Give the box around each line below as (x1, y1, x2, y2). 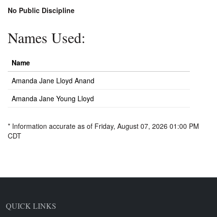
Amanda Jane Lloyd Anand (12, 76, 94, 86)
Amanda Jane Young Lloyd (12, 93, 94, 104)
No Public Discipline (8, 5, 75, 15)
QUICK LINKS (6, 201, 56, 211)
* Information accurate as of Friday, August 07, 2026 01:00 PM (8, 121, 199, 131)
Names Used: (8, 28, 85, 47)
